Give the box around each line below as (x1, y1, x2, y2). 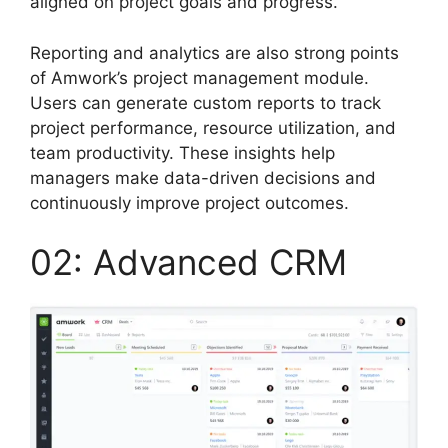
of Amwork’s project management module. (30, 67, 369, 88)
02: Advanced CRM (30, 241, 347, 284)
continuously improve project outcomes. (30, 192, 349, 213)
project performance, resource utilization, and (30, 117, 396, 138)
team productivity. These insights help (30, 142, 335, 163)
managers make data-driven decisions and (30, 167, 376, 188)
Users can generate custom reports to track (30, 92, 381, 113)
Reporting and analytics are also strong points (30, 42, 399, 63)
